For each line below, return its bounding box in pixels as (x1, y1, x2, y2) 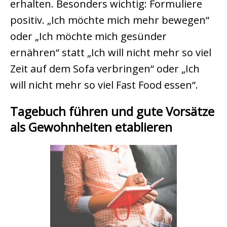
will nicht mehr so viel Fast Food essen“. (10, 78, 198, 92)
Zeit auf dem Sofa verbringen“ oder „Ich (10, 62, 200, 76)
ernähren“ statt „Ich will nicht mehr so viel (10, 46, 211, 60)
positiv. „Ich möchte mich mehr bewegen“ (10, 13, 209, 27)
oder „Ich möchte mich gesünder (10, 29, 167, 44)
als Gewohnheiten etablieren (10, 119, 172, 136)
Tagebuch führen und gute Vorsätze (10, 103, 214, 120)
